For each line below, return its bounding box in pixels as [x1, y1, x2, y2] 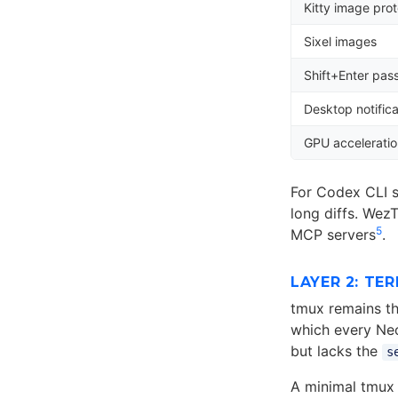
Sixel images [304, 34, 378, 50]
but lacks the [291, 342, 382, 361]
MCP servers [291, 226, 376, 244]
